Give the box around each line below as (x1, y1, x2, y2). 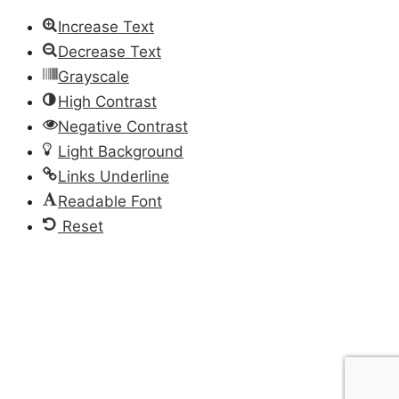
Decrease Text (58, 42, 161, 61)
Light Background (58, 142, 183, 160)
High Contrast (58, 92, 157, 110)
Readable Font (58, 191, 162, 210)
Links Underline (58, 167, 169, 185)
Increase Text (58, 17, 154, 36)
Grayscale (58, 67, 129, 85)
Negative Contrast (58, 117, 188, 135)
